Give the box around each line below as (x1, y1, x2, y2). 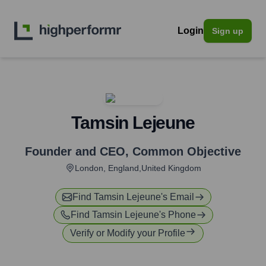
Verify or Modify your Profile (70, 228, 185, 238)
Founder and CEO (25, 145, 125, 158)
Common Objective (132, 145, 241, 158)
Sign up (212, 26, 243, 36)
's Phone (159, 210, 196, 220)
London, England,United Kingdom (74, 163, 201, 173)
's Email (160, 192, 194, 202)
